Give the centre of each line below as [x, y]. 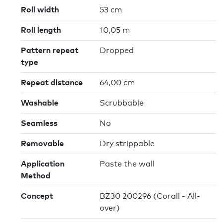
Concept [37, 196]
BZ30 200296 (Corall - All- [150, 196]
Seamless [39, 124]
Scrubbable [122, 103]
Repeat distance [52, 83]
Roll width [40, 10]
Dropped [117, 51]
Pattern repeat [50, 51]
